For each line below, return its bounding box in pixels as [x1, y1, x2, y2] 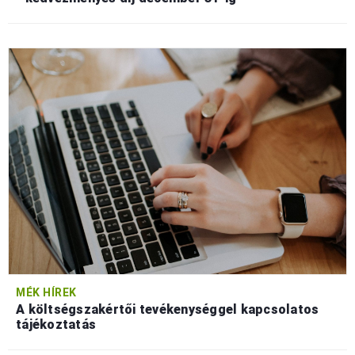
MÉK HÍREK [16, 285, 77, 299]
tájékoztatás [16, 316, 96, 332]
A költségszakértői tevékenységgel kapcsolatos [16, 301, 319, 317]
